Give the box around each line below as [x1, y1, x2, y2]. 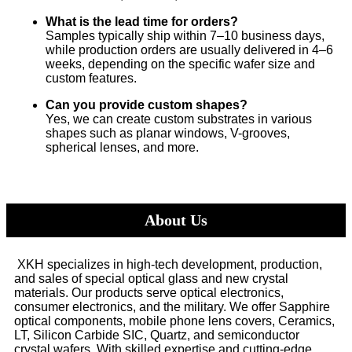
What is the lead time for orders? [46, 15, 238, 29]
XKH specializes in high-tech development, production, [14, 258, 322, 272]
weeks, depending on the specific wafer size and [46, 57, 315, 71]
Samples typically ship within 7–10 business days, [46, 29, 324, 43]
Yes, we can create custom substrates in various [46, 112, 312, 126]
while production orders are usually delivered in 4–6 [46, 43, 333, 57]
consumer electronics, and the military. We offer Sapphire [14, 300, 330, 314]
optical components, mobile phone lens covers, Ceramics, [14, 314, 335, 328]
